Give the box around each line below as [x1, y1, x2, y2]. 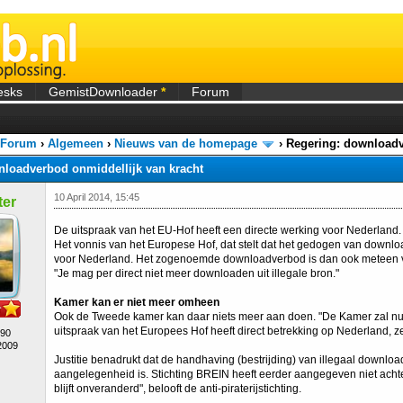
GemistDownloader [49, 85, 161, 99]
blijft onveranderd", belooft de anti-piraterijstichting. [54, 382, 301, 395]
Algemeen [48, 137, 103, 150]
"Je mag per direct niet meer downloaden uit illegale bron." [54, 267, 339, 280]
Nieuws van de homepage [114, 137, 257, 150]
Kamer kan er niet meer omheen [54, 296, 219, 309]
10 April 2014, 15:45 [54, 192, 139, 202]
